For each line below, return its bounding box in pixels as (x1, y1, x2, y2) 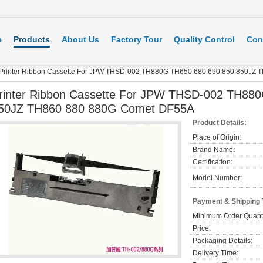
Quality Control (174, 35, 235, 44)
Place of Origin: (193, 133, 241, 141)
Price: (193, 224, 211, 232)
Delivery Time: (193, 249, 238, 257)
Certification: (193, 158, 232, 166)
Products (14, 35, 50, 44)
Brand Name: (193, 146, 235, 154)
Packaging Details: (193, 237, 252, 245)
